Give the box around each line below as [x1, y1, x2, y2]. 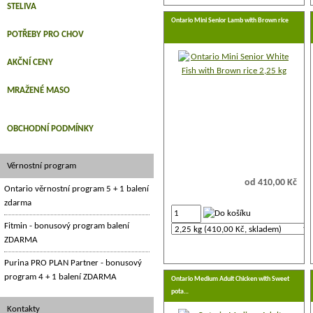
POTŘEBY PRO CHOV [7, 30, 84, 39]
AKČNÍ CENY [7, 58, 53, 67]
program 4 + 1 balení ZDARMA [4, 272, 117, 282]
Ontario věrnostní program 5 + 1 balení [4, 184, 149, 194]
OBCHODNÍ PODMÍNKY [7, 124, 94, 133]
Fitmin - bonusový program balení [4, 221, 129, 231]
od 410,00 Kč [245, 177, 297, 188]
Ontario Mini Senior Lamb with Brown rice [171, 17, 289, 24]
